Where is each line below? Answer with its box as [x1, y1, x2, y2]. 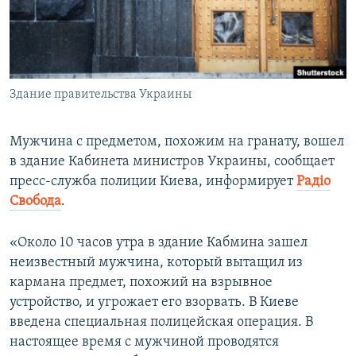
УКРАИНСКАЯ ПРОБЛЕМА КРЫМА [29, 95, 179, 106]
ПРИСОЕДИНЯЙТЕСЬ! [14, 7, 114, 19]
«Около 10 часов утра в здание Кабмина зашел [10, 235, 308, 251]
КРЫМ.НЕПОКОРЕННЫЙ [29, 37, 140, 49]
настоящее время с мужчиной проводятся [10, 335, 279, 350]
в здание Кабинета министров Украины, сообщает [10, 154, 335, 170]
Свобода [10, 194, 61, 210]
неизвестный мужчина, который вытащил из [10, 255, 303, 271]
